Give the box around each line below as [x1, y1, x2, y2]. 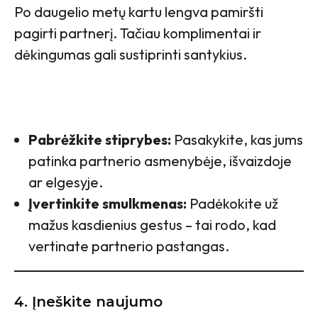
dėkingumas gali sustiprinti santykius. [14, 45, 247, 64]
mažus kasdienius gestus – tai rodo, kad [28, 216, 276, 234]
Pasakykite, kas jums [171, 131, 303, 149]
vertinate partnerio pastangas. [28, 237, 229, 256]
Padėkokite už [187, 194, 278, 213]
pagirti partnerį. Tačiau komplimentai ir [14, 24, 261, 43]
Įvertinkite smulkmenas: [28, 194, 187, 213]
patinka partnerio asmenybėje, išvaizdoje [28, 152, 292, 170]
